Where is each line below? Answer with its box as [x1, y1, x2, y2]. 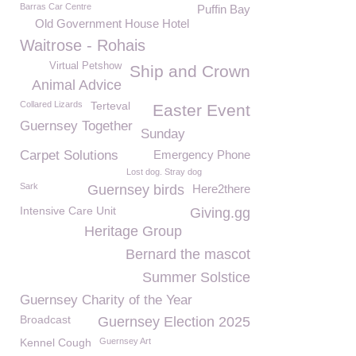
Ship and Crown [130, 62, 250, 80]
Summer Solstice [142, 269, 250, 285]
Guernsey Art [99, 336, 151, 346]
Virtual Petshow [49, 60, 122, 72]
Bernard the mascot [126, 246, 250, 262]
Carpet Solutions [20, 148, 118, 163]
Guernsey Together [20, 118, 133, 133]
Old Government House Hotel [35, 17, 189, 30]
